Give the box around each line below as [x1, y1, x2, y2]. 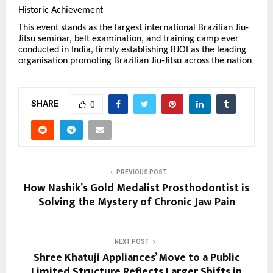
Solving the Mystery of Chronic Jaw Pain [38, 193, 235, 212]
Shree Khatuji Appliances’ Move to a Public [33, 249, 240, 268]
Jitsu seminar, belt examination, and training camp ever [18, 34, 239, 44]
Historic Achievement [18, 5, 103, 16]
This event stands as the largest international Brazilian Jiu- [18, 23, 249, 33]
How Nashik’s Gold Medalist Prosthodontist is [24, 179, 249, 198]
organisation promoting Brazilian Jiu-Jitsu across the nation [18, 55, 252, 66]
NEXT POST [114, 238, 149, 246]
